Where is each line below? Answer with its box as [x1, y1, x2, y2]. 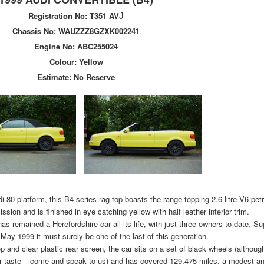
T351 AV [90, 10, 119, 21]
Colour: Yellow [49, 56, 103, 67]
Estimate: [37, 71, 74, 82]
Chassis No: [12, 25, 58, 37]
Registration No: [28, 10, 90, 21]
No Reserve [74, 71, 115, 82]
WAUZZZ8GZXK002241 [58, 25, 140, 37]
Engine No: [34, 41, 77, 52]
